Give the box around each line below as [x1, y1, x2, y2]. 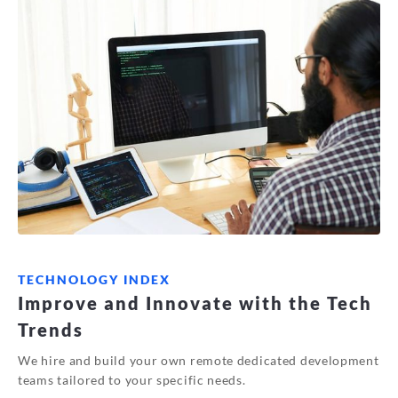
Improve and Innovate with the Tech [18, 292, 372, 314]
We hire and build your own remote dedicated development [18, 353, 379, 369]
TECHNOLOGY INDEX [18, 272, 171, 288]
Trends [18, 319, 84, 341]
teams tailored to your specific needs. [18, 372, 246, 388]
